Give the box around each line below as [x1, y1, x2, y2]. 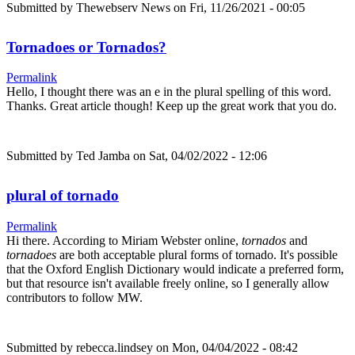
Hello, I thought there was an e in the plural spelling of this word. [6, 85, 331, 99]
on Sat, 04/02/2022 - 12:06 [130, 149, 267, 163]
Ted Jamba [76, 149, 130, 163]
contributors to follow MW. [6, 291, 143, 305]
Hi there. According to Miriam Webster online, [6, 234, 239, 248]
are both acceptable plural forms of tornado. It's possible [56, 248, 338, 262]
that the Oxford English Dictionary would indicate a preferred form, [6, 262, 344, 277]
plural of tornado [6, 187, 119, 204]
